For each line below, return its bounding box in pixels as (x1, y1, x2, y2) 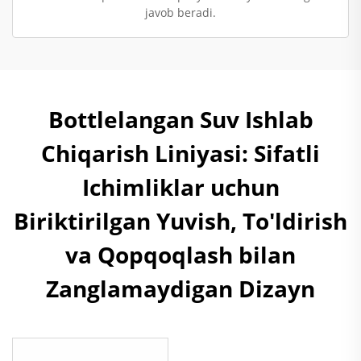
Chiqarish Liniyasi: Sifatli (41, 137, 320, 168)
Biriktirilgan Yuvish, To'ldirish (14, 205, 347, 236)
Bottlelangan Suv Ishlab (48, 103, 313, 135)
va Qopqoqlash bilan (65, 239, 296, 270)
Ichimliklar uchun (81, 171, 280, 202)
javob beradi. (145, 4, 216, 20)
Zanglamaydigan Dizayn (46, 272, 315, 304)
